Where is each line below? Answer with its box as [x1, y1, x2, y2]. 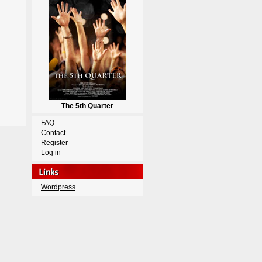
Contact [41, 129, 65, 137]
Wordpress [41, 183, 75, 191]
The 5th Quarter [61, 102, 113, 110]
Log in [41, 149, 61, 157]
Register [41, 139, 68, 147]
